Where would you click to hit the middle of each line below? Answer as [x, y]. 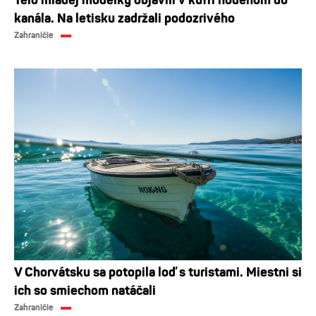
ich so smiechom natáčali [85, 290]
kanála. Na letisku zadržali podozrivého [124, 18]
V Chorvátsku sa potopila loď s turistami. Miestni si [158, 272]
